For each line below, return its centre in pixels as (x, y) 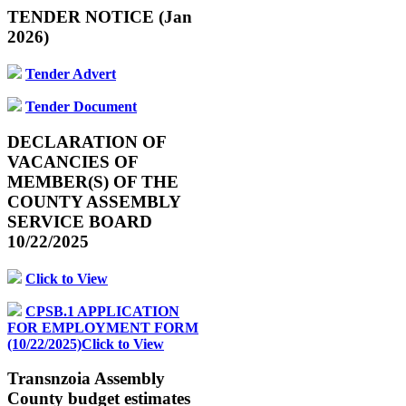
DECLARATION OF (87, 141)
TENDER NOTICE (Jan (100, 17)
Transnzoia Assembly (86, 379)
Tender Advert (71, 74)
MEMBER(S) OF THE (93, 181)
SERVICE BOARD (80, 221)
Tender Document (81, 107)
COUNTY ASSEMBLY (94, 201)
